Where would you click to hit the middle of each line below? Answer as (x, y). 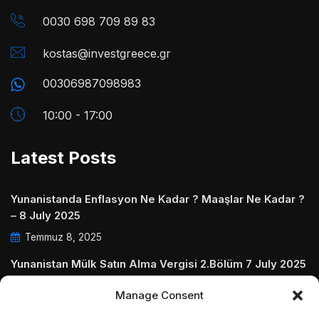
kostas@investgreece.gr (107, 54)
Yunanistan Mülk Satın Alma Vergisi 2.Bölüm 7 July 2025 (158, 264)
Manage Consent (159, 295)
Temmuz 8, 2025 (62, 237)
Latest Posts (63, 158)
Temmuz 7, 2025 (61, 286)
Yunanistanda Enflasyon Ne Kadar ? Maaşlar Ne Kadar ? (158, 199)
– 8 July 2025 (46, 216)
